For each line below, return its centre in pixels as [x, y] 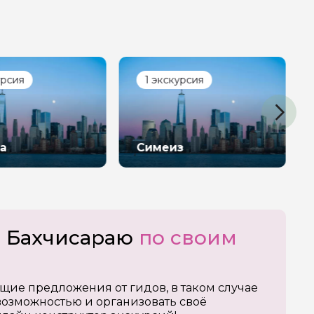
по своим [188, 237]
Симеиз [160, 147]
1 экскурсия [174, 80]
